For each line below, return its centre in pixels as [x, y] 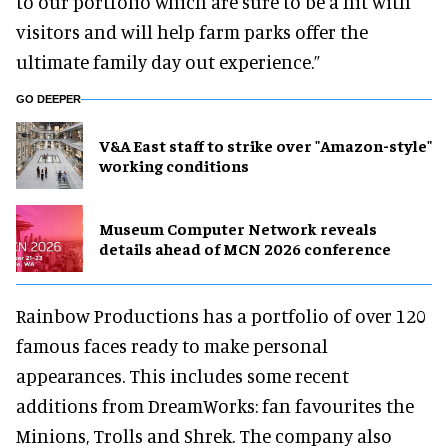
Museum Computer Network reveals [238, 228]
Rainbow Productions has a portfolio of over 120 [221, 315]
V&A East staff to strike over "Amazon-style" [265, 145]
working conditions [174, 165]
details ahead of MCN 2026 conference [245, 248]
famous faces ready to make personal [172, 345]
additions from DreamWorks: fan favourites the [215, 405]
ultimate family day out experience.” [168, 61]
